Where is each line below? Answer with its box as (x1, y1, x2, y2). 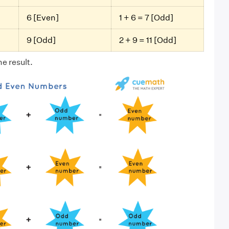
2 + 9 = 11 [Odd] (119, 35, 176, 45)
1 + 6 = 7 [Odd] (119, 13, 173, 23)
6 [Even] (26, 13, 59, 23)
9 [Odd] (26, 35, 56, 45)
